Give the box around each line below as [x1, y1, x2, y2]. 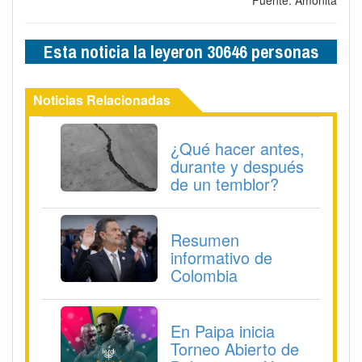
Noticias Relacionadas [33, 90, 170, 109]
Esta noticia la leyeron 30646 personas [43, 39, 319, 64]
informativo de [170, 245, 272, 269]
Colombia [170, 263, 238, 287]
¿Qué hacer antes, [170, 136, 305, 160]
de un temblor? [170, 171, 279, 196]
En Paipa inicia [170, 318, 275, 343]
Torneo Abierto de [170, 336, 299, 360]
